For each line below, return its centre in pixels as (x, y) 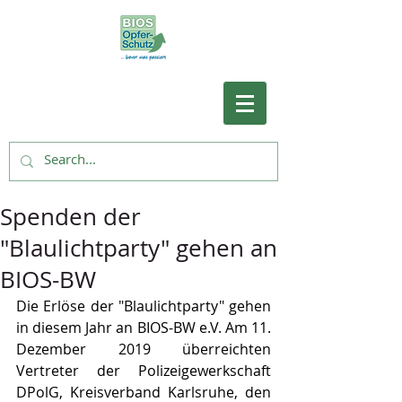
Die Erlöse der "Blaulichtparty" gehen (144, 306)
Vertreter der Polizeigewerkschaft (144, 371)
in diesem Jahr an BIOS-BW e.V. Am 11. (144, 328)
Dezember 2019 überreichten (144, 349)
